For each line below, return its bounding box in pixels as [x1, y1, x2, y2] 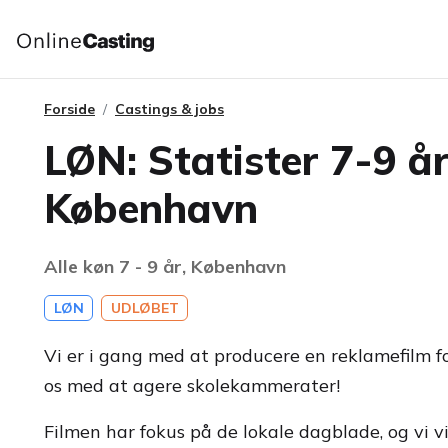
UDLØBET [110, 299, 179, 317]
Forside [44, 100, 95, 118]
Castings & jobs [115, 100, 224, 118]
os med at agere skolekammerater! [44, 374, 340, 397]
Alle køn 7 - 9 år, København [44, 255, 286, 278]
